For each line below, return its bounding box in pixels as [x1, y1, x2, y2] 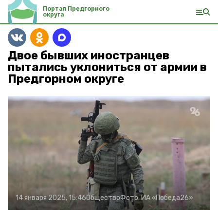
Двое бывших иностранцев [8, 49, 169, 62]
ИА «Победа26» [141, 194, 193, 202]
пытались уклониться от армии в [8, 60, 207, 74]
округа [43, 11, 64, 18]
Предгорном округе [8, 72, 124, 86]
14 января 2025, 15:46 [16, 194, 86, 202]
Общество [86, 194, 120, 202]
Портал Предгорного [43, 5, 109, 12]
